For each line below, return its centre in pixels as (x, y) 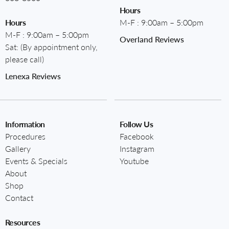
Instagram (137, 148)
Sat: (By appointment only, (51, 47)
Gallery (18, 148)
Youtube (134, 161)
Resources (22, 222)
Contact (19, 197)
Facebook (137, 136)
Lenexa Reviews (33, 76)
